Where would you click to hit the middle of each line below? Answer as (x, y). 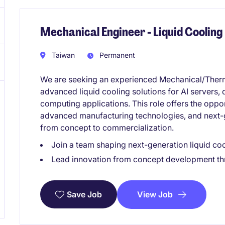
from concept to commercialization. (107, 127)
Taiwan (62, 55)
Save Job (84, 195)
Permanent (116, 55)
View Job (155, 194)
